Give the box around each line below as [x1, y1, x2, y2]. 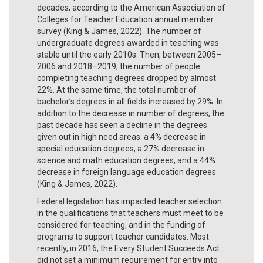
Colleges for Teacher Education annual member [37, 14, 214, 24]
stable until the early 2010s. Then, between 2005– [37, 49, 221, 59]
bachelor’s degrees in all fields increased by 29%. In [37, 96, 223, 106]
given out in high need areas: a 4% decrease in [37, 131, 206, 141]
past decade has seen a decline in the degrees [37, 120, 207, 130]
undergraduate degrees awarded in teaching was [37, 38, 219, 48]
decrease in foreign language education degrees [37, 167, 216, 177]
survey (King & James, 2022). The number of [37, 26, 201, 36]
